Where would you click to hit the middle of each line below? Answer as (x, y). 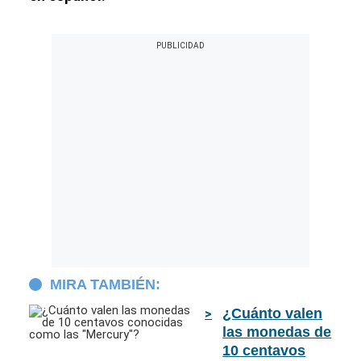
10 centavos (264, 351)
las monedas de (277, 332)
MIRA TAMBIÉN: (105, 284)
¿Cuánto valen (273, 313)
